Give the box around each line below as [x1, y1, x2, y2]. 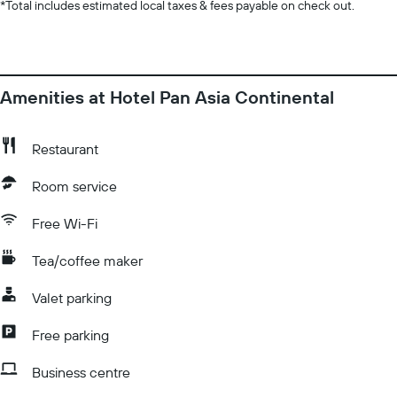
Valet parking [32, 289, 112, 307]
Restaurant [32, 140, 98, 158]
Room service [32, 177, 117, 195]
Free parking [32, 326, 109, 344]
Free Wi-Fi [32, 214, 97, 232]
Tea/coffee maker [32, 252, 143, 269]
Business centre [32, 363, 130, 381]
